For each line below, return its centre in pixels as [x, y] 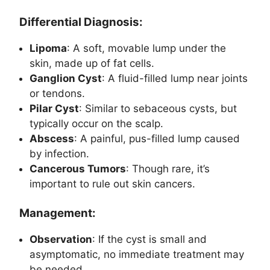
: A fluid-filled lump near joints [175, 78]
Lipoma [48, 48]
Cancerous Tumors [78, 168]
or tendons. [57, 93]
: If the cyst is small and [149, 240]
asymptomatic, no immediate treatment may [137, 255]
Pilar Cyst [54, 108]
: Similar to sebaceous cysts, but [158, 108]
